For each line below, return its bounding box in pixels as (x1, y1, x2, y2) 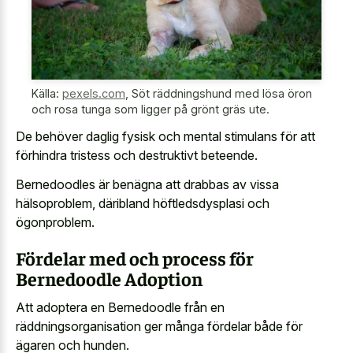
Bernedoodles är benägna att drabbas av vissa (16, 176, 279, 192)
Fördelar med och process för (16, 245, 254, 269)
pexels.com (62, 86, 125, 100)
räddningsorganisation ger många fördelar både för (16, 318, 303, 335)
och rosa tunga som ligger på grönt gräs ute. (32, 102, 269, 116)
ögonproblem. (16, 214, 95, 230)
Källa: (32, 86, 62, 100)
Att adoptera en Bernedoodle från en (16, 299, 225, 316)
